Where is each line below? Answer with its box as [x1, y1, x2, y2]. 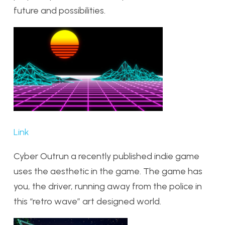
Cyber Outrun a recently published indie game [14, 151, 199, 162]
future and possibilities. [14, 5, 105, 16]
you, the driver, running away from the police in [14, 181, 202, 192]
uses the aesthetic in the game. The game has [14, 166, 202, 177]
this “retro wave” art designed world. [14, 196, 161, 207]
